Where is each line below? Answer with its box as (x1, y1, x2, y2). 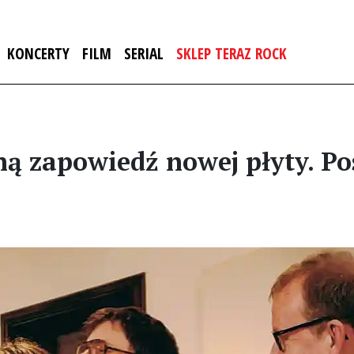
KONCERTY (7, 43, 70, 64)
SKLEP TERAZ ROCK (176, 43, 287, 64)
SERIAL (124, 43, 164, 64)
